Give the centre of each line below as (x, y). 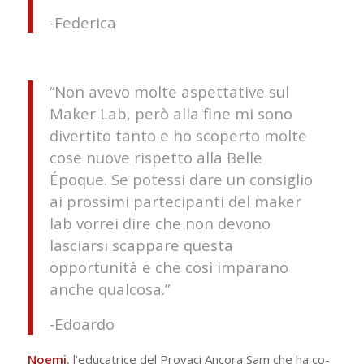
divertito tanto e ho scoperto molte (178, 135)
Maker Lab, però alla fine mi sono (171, 113)
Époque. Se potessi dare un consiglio (181, 179)
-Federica (82, 22)
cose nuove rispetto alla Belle (156, 157)
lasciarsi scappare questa (141, 245)
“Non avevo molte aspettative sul (169, 91)
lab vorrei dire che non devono (160, 223)
